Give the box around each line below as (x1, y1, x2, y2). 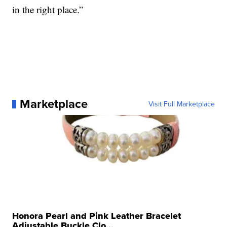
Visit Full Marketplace (148, 99, 215, 109)
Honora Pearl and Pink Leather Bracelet (12, 209, 181, 223)
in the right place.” (12, 3, 84, 16)
